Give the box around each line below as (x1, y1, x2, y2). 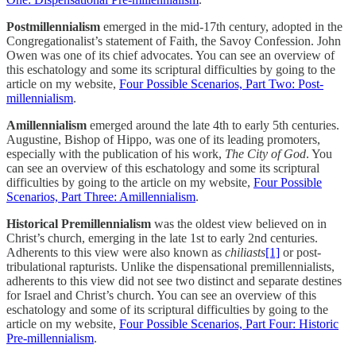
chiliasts (225, 245, 265, 259)
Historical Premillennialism (6, 216, 151, 230)
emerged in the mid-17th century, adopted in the (100, 19, 342, 33)
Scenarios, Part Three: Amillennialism (6, 189, 195, 203)
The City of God (225, 146, 306, 161)
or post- (280, 245, 321, 259)
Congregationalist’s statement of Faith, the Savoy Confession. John (6, 33, 341, 48)
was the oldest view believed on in (151, 216, 327, 230)
